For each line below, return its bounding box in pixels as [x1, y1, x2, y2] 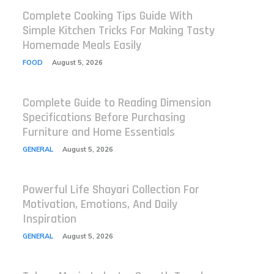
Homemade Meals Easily [22, 37, 141, 53]
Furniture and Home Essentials [22, 124, 175, 140]
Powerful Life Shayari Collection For [22, 182, 199, 198]
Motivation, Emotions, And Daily [22, 196, 177, 212]
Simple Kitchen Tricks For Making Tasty [22, 23, 215, 39]
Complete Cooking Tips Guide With [22, 8, 193, 24]
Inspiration [22, 211, 76, 227]
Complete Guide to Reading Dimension [22, 95, 211, 111]
